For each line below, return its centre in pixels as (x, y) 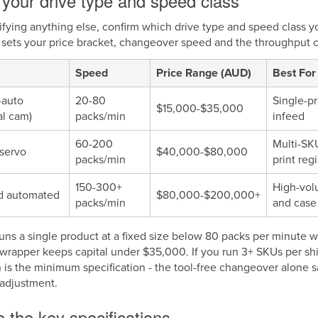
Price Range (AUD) (204, 73)
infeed (289, 116)
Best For (294, 73)
